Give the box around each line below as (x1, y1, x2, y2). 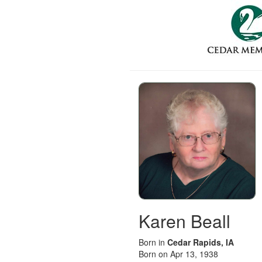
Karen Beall (139, 208, 230, 233)
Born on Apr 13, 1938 (139, 248, 218, 260)
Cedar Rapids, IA (167, 236, 234, 248)
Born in (139, 236, 167, 248)
